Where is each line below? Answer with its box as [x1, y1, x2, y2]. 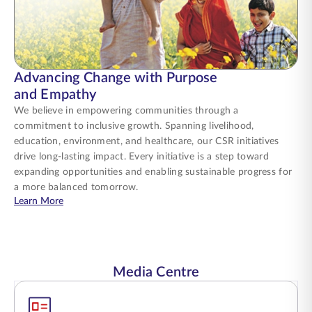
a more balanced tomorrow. [14, 182, 139, 192]
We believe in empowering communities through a [14, 106, 239, 116]
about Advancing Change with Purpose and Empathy [63, 196, 290, 205]
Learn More [14, 196, 63, 206]
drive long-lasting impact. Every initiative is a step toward [14, 152, 269, 162]
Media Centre [112, 265, 200, 279]
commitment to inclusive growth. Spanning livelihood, [14, 121, 254, 131]
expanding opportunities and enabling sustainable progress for [14, 167, 292, 177]
